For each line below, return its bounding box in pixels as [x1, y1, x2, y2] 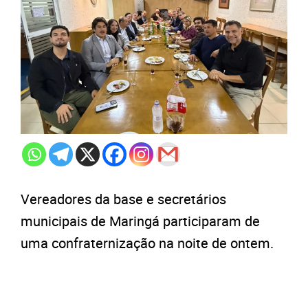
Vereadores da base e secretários [21, 190, 226, 209]
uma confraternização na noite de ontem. [21, 234, 274, 253]
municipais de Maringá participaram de [21, 212, 260, 231]
